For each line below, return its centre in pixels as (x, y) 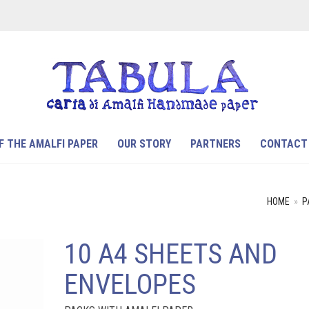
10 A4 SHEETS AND (170, 254)
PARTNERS (216, 144)
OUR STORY (144, 144)
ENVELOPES (130, 285)
